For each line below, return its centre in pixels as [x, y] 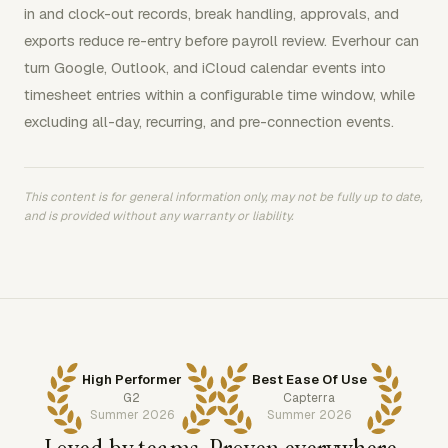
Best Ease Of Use [309, 380]
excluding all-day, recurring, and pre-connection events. [209, 121]
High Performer [131, 380]
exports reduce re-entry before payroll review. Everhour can [221, 40]
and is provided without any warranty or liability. [158, 215]
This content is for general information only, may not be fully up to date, [223, 196]
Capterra [309, 398]
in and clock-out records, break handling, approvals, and [211, 13]
